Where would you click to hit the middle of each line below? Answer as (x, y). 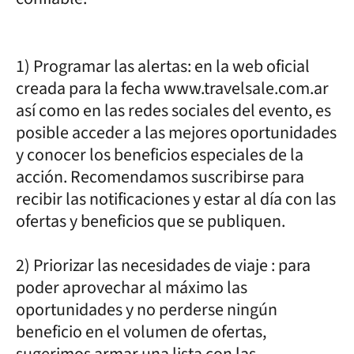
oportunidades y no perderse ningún (147, 309)
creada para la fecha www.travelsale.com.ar (172, 88)
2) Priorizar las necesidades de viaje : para (163, 265)
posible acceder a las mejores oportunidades (176, 132)
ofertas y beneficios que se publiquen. (151, 221)
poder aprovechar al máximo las (132, 287)
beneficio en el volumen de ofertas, (141, 331)
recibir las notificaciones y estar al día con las (176, 199)
